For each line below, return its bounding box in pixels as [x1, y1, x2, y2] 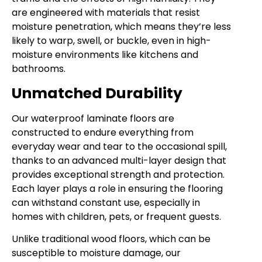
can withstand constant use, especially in [12, 195, 200, 209]
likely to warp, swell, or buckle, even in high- [12, 34, 211, 48]
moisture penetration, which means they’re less [12, 20, 231, 34]
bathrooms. [12, 62, 65, 76]
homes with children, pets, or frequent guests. [12, 209, 221, 223]
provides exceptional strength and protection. [12, 167, 225, 181]
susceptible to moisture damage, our [12, 246, 181, 260]
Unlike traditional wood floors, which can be [12, 232, 211, 246]
